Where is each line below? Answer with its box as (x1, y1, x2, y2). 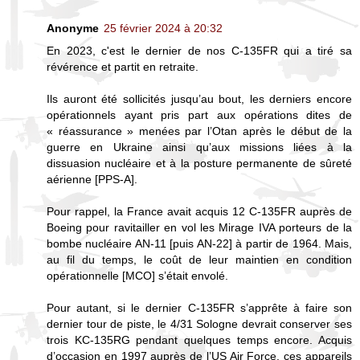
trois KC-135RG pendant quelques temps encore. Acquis (47, 333, 352, 346)
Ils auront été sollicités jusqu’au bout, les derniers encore (47, 92, 352, 105)
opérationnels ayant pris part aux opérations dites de (47, 108, 352, 121)
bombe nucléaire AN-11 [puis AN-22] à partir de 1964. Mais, (47, 236, 352, 250)
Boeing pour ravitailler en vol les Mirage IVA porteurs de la (47, 220, 352, 234)
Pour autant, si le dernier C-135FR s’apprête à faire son (47, 301, 352, 314)
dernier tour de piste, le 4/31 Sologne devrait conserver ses (47, 317, 352, 330)
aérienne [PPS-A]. (47, 172, 137, 186)
